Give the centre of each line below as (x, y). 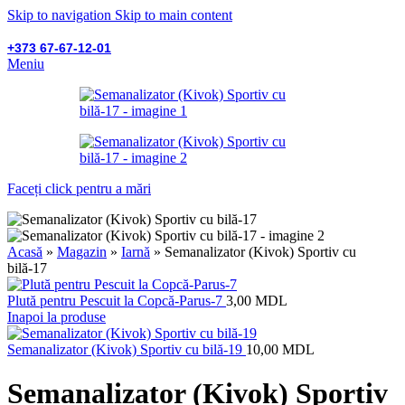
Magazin (82, 252)
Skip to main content (174, 15)
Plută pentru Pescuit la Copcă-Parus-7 (117, 301)
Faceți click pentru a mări (79, 188)
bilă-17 (27, 268)
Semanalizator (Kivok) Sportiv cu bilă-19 (127, 349)
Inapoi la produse (57, 317)
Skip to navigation (61, 15)
